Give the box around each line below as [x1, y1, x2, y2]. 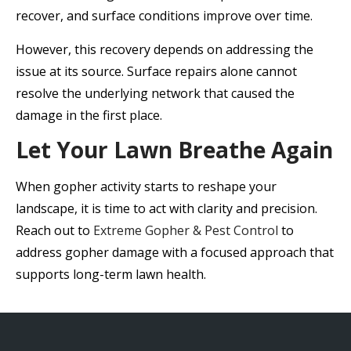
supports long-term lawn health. [16, 266, 206, 284]
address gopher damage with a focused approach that [16, 244, 334, 262]
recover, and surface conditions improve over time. [16, 7, 313, 25]
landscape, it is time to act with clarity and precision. [16, 200, 317, 218]
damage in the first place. [16, 106, 162, 124]
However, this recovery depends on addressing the [16, 40, 313, 58]
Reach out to [16, 222, 90, 240]
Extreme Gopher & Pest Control [90, 222, 278, 240]
